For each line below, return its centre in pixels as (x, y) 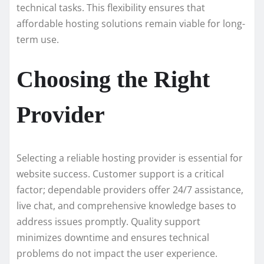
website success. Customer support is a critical (120, 174)
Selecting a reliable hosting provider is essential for (130, 158)
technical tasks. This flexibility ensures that (111, 8)
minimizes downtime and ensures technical (113, 238)
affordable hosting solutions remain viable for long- (131, 24)
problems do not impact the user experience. (117, 254)
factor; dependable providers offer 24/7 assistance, (130, 190)
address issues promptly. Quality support (108, 222)
